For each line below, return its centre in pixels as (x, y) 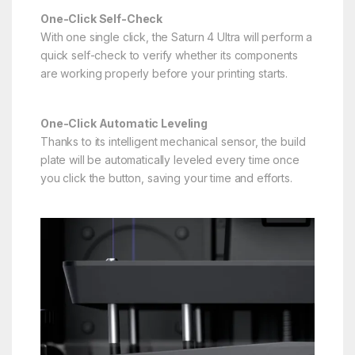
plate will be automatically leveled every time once (170, 159)
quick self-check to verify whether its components (169, 55)
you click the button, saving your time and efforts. (166, 177)
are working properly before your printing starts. (164, 73)
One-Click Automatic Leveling (124, 123)
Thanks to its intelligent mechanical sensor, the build (173, 141)
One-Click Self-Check (101, 18)
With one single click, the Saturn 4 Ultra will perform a (176, 36)
